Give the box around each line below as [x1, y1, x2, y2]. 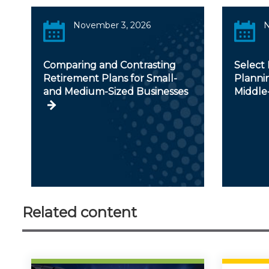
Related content [22, 203, 137, 221]
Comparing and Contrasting [43, 59, 176, 71]
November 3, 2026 [73, 19, 151, 31]
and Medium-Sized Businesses [43, 85, 188, 97]
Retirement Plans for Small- [43, 72, 177, 84]
